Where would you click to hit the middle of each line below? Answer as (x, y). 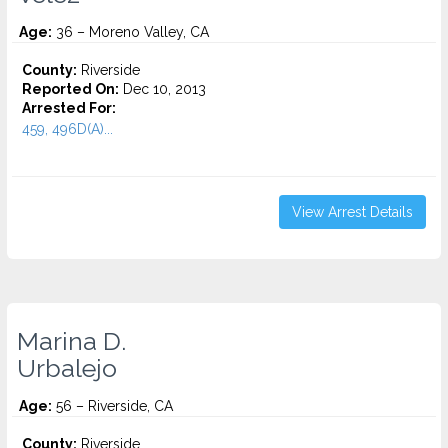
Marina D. (71, 341)
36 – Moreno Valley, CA (130, 32)
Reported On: (70, 89)
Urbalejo (67, 368)
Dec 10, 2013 (162, 89)
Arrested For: (69, 108)
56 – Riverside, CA (112, 406)
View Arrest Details (352, 212)
